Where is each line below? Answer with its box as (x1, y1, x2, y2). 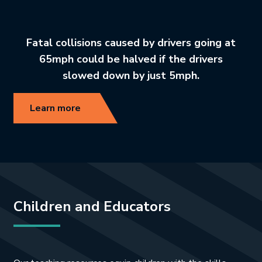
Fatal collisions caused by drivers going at (26, 35, 236, 50)
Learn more (30, 101, 81, 115)
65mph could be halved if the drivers (39, 51, 223, 66)
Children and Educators (13, 196, 171, 216)
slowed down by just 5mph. (63, 68, 199, 82)
